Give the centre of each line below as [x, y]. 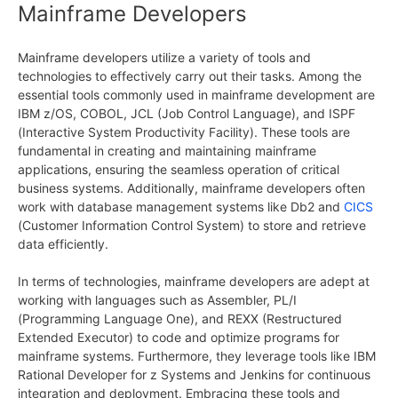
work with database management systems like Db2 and [181, 206]
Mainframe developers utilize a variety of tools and [164, 57]
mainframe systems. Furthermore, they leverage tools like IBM [197, 355]
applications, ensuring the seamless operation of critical [179, 169]
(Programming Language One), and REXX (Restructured [180, 318]
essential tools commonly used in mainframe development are [196, 94]
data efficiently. [63, 243]
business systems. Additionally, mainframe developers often [191, 187]
